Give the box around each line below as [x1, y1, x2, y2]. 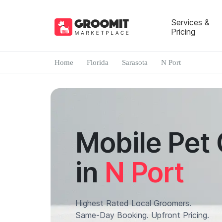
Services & [170, 17, 210, 27]
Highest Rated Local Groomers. [75, 198, 191, 208]
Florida [86, 58, 109, 66]
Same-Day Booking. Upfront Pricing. [75, 210, 209, 220]
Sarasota [121, 58, 148, 66]
